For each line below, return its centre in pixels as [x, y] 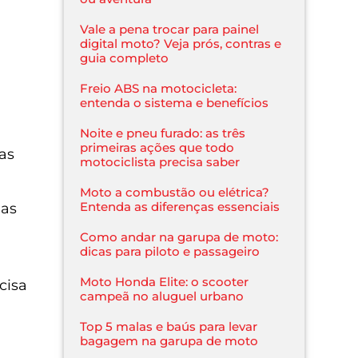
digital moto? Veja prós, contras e [181, 43]
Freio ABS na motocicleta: [159, 88]
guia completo [125, 58]
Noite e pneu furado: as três [163, 133]
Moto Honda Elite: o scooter [165, 281]
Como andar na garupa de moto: [179, 237]
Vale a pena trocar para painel [170, 29]
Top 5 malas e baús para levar [169, 326]
